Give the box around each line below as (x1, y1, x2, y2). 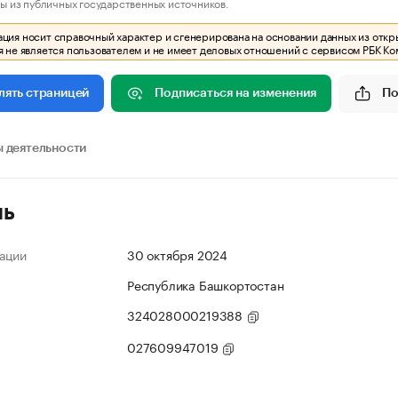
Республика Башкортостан (127, 275, 284, 294)
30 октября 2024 (127, 244, 227, 264)
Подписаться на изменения (155, 86, 317, 99)
